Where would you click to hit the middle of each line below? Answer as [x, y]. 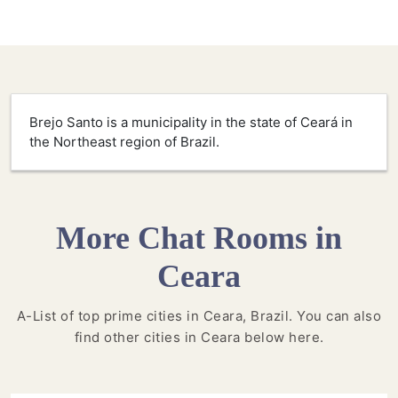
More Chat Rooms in [199, 239]
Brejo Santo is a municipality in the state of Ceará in [191, 123]
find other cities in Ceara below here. [199, 338]
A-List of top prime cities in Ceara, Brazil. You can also [199, 316]
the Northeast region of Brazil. [124, 142]
